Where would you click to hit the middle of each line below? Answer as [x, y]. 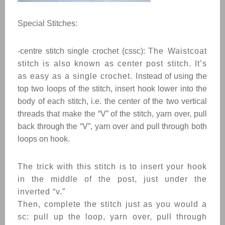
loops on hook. [45, 139]
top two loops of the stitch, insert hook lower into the [112, 89]
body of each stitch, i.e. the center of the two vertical [112, 101]
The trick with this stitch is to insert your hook [112, 166]
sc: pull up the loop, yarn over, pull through [112, 217]
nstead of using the [173, 76]
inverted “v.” [41, 192]
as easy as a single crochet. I [78, 76]
